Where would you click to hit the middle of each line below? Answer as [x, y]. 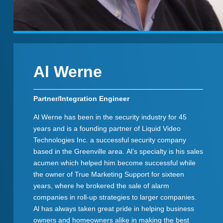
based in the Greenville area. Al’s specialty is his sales [118, 152]
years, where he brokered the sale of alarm [101, 186]
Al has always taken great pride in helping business [113, 209]
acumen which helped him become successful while [114, 163]
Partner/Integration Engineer [81, 99]
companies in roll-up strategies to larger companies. [115, 197]
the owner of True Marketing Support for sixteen [109, 174]
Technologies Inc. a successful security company [110, 140]
